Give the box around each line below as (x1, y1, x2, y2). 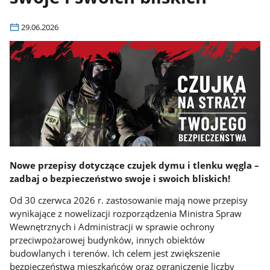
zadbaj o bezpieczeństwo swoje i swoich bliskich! (10, 172, 231, 184)
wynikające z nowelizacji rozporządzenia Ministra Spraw (10, 207, 242, 220)
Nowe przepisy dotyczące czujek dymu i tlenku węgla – (10, 159, 260, 171)
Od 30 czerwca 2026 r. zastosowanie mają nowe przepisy (10, 194, 248, 207)
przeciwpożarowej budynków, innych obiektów (10, 234, 206, 246)
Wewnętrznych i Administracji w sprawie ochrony (10, 221, 215, 233)
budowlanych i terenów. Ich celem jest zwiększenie (10, 247, 221, 260)
